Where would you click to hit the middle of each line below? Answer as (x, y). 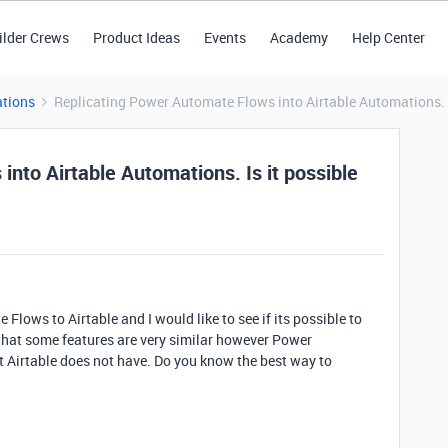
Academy (298, 37)
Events (224, 37)
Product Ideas (136, 37)
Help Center (388, 37)
